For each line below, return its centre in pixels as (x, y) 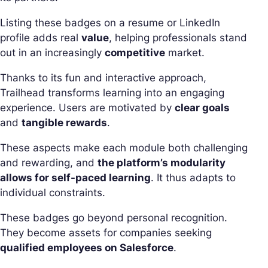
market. (185, 53)
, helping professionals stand (178, 38)
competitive (135, 53)
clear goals (202, 108)
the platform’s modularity (162, 163)
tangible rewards (64, 123)
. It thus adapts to (193, 178)
